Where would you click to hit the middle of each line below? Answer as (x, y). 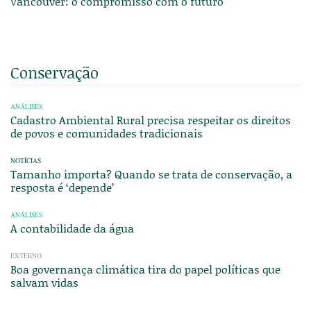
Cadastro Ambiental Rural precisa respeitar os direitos (151, 120)
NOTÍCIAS (26, 161)
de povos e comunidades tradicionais (107, 133)
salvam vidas (44, 283)
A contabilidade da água (72, 228)
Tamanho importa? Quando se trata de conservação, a (151, 174)
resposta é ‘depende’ (62, 187)
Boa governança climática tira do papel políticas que (145, 269)
